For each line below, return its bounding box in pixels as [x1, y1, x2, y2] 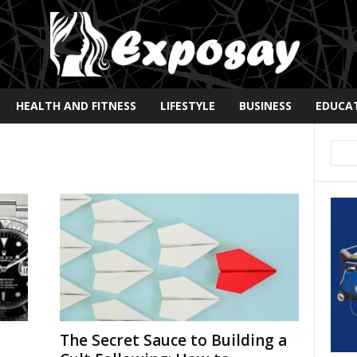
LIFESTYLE [159, 97, 215, 113]
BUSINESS [238, 97, 292, 113]
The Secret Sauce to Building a [59, 329, 287, 351]
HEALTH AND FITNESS [15, 97, 136, 113]
